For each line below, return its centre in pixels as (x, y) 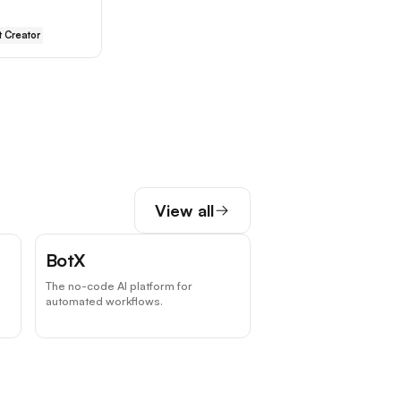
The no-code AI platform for (119, 286)
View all (184, 211)
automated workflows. (104, 301)
